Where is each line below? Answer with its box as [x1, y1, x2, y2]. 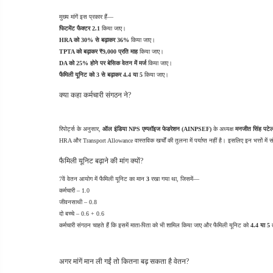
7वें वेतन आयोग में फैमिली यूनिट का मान [59, 175, 146, 182]
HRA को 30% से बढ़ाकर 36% [59, 37, 129, 43]
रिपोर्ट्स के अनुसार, [59, 126, 102, 132]
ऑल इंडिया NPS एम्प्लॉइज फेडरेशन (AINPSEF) [102, 126, 211, 132]
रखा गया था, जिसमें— [149, 175, 199, 182]
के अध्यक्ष [211, 126, 235, 132]
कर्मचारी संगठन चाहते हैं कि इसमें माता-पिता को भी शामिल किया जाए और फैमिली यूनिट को [59, 222, 250, 229]
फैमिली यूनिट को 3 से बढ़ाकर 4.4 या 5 [59, 71, 143, 78]
